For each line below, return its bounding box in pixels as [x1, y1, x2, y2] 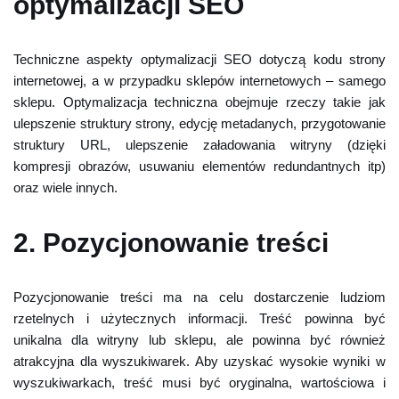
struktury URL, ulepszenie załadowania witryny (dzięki [13, 137, 386, 152]
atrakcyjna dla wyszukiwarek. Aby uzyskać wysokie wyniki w [13, 354, 386, 369]
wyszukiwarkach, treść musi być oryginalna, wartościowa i [13, 375, 386, 390]
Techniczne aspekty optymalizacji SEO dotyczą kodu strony [13, 52, 386, 67]
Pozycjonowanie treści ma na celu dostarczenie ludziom [13, 289, 386, 305]
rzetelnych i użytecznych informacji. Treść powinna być [13, 311, 386, 326]
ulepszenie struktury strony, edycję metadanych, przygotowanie [13, 116, 386, 131]
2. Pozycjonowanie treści [13, 228, 329, 257]
